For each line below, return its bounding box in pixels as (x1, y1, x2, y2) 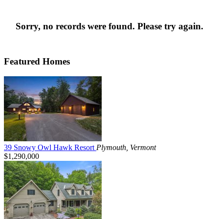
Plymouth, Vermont (96, 143, 156, 152)
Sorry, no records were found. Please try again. (16, 21, 203, 31)
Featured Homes (4, 56, 70, 66)
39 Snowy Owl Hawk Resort (4, 143, 96, 152)
